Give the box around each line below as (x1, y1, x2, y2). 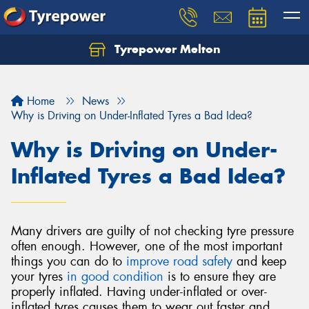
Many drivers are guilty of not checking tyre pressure (11, 223, 294, 239)
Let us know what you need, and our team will (22, 50, 268, 65)
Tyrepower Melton (110, 41, 221, 57)
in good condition (67, 268, 163, 285)
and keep (232, 253, 286, 270)
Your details (132, 99, 177, 110)
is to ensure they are (163, 268, 276, 285)
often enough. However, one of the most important (11, 238, 282, 255)
